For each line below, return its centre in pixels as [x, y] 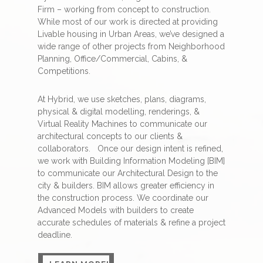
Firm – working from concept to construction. [124, 9]
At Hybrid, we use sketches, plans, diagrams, [122, 99]
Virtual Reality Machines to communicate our [122, 124]
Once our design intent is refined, [160, 148]
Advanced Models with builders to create [116, 210]
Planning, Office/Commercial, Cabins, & [112, 58]
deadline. [55, 235]
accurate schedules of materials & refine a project [131, 222]
